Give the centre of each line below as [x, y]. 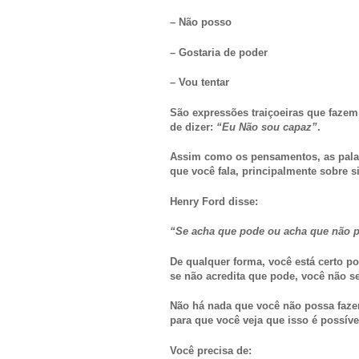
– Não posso [201, 22]
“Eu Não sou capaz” [267, 127]
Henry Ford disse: [214, 201]
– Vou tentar [200, 83]
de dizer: [193, 127]
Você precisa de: [211, 350]
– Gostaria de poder [219, 52]
